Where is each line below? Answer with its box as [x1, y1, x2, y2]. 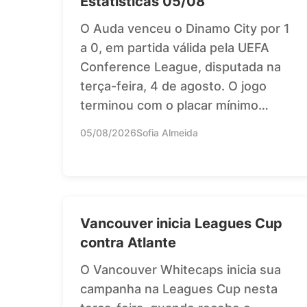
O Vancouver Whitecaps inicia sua [80, 262, 281, 277]
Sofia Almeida [136, 126, 198, 138]
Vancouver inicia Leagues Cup [80, 214, 282, 232]
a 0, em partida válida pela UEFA [80, 40, 269, 55]
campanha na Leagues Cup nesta [80, 281, 278, 296]
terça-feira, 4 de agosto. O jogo [80, 78, 267, 93]
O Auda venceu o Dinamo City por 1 [80, 21, 290, 36]
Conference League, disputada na [80, 59, 281, 74]
